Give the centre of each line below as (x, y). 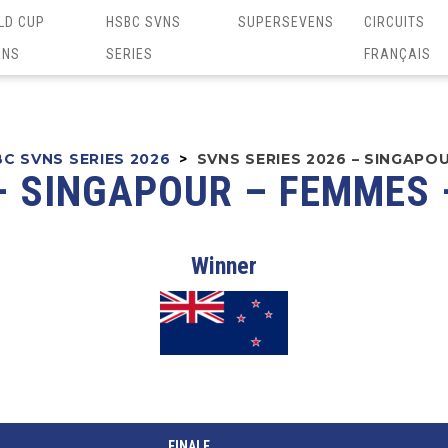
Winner (224, 266)
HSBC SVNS (143, 21)
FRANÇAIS (397, 53)
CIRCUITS (394, 21)
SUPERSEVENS (285, 21)
